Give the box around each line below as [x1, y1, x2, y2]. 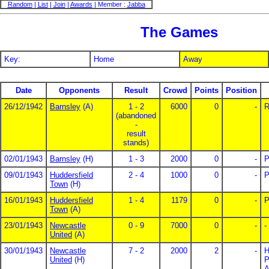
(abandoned [116, 110, 156, 120]
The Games [140, 23, 218, 40]
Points [195, 85, 219, 95]
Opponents [59, 85, 100, 95]
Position [226, 85, 257, 95]
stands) [123, 138, 149, 147]
